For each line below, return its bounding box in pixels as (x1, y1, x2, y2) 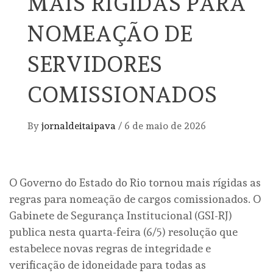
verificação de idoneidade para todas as (9, 258, 206, 272)
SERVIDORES (27, 51, 163, 77)
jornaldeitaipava (41, 120, 118, 132)
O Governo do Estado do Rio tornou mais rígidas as (9, 176, 261, 190)
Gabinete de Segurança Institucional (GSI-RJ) (9, 209, 232, 222)
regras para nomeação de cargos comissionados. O (9, 193, 261, 206)
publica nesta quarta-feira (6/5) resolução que (9, 225, 238, 239)
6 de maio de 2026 (124, 120, 206, 132)
